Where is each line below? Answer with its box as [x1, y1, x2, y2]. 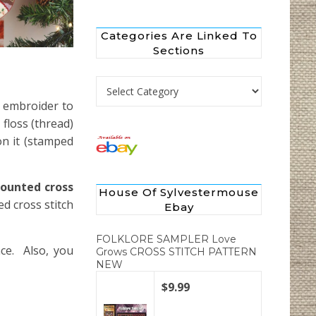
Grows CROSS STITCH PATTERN [96, 245, 257, 259]
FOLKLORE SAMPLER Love [96, 233, 236, 246]
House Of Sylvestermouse [99, 186, 259, 200]
